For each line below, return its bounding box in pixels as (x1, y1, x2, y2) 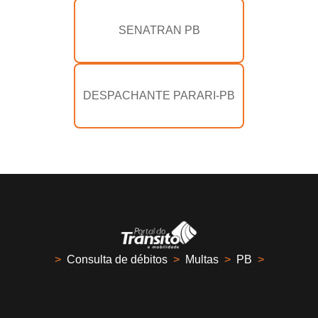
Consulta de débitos (66, 253, 168, 266)
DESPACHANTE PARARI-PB (83, 89, 235, 102)
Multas (185, 253, 219, 266)
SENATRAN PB (118, 24, 200, 37)
